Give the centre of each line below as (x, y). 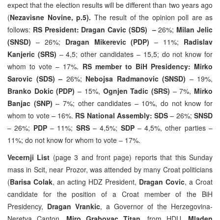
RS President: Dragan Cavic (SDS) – (96, 29)
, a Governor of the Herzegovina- (156, 206)
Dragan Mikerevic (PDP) (107, 41)
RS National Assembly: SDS (122, 115)
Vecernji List (29, 157)
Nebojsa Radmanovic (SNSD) (136, 78)
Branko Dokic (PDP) (41, 91)
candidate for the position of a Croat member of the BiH (110, 194)
